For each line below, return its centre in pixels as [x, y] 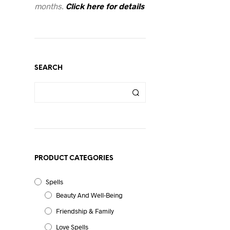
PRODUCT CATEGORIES [74, 158]
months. [50, 6]
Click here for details [105, 6]
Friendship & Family [85, 211]
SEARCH [48, 68]
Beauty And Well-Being [89, 195]
